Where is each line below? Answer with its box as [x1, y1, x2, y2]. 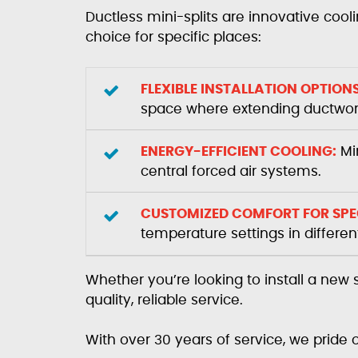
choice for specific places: [85, 30, 261, 44]
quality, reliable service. [85, 292, 243, 307]
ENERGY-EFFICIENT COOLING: [140, 144, 336, 158]
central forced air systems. [140, 164, 321, 178]
